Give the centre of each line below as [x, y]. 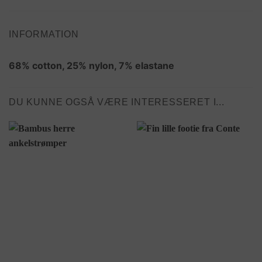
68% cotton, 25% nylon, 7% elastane [92, 65]
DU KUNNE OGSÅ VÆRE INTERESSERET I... [117, 102]
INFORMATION [44, 34]
